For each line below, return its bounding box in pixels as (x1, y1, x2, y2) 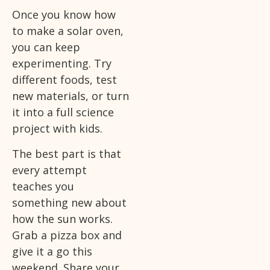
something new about (12, 195, 127, 210)
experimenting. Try (12, 56, 111, 71)
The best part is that (12, 146, 121, 161)
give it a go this (12, 243, 92, 259)
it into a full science (12, 105, 114, 120)
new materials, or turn (12, 89, 129, 104)
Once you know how (12, 7, 116, 22)
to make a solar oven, (12, 24, 124, 39)
